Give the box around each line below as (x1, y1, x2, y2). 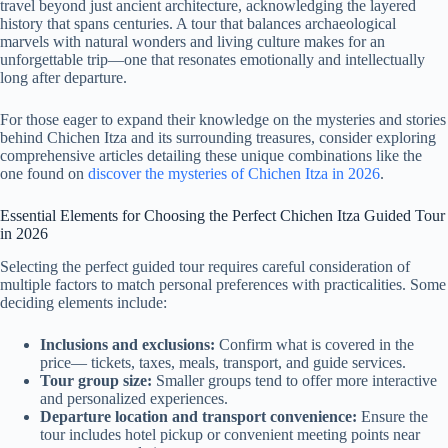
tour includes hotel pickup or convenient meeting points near (40, 426, 420, 444)
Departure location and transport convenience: (40, 408, 357, 426)
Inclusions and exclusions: (40, 336, 215, 354)
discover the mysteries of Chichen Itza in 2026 (88, 165, 380, 183)
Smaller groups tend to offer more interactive (152, 372, 437, 390)
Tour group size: (40, 372, 152, 390)
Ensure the (357, 408, 428, 426)
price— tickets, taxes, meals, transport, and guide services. (40, 354, 406, 372)
